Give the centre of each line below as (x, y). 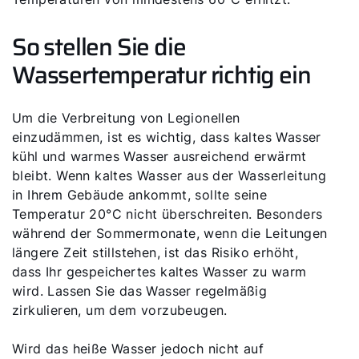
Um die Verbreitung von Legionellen (126, 118)
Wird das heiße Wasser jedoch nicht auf (138, 349)
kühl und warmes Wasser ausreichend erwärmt (159, 156)
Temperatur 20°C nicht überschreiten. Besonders (167, 214)
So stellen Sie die (99, 47)
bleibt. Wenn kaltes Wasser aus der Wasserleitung (169, 175)
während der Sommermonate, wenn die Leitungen (170, 233)
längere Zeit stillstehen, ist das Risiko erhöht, (155, 252)
